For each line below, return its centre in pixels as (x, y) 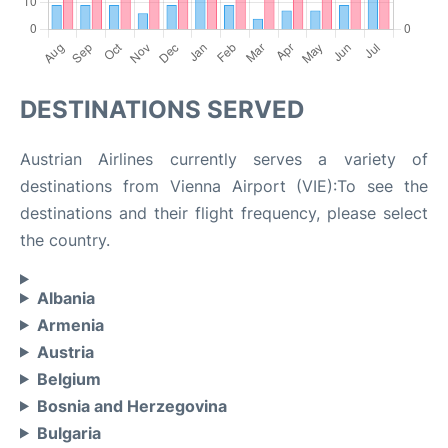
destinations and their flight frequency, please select (224, 213)
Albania (65, 297)
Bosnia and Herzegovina (131, 405)
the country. (65, 240)
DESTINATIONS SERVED (162, 110)
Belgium (68, 378)
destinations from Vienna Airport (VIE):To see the (224, 186)
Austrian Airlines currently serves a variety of (224, 159)
